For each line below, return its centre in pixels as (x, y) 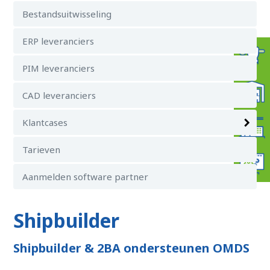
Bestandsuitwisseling (67, 14)
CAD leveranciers (59, 95)
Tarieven (42, 149)
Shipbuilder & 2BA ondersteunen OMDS (132, 248)
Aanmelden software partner (86, 177)
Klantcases (45, 122)
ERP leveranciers (58, 41)
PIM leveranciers (59, 68)
